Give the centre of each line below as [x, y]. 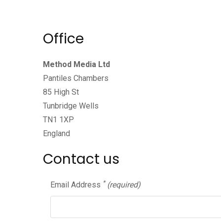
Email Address [76, 185]
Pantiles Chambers [76, 78]
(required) [124, 185]
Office [63, 39]
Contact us [81, 159]
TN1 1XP [58, 120]
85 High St [61, 92]
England [56, 134]
